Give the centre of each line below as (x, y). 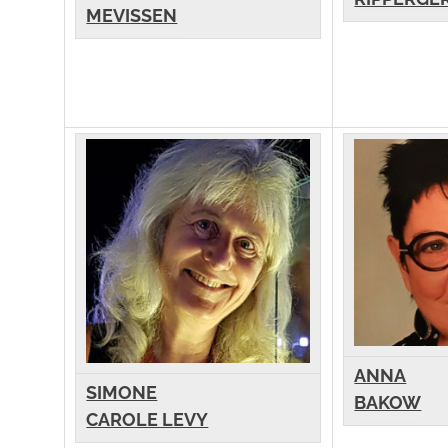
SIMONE (122, 393)
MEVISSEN (132, 16)
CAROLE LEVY (147, 420)
